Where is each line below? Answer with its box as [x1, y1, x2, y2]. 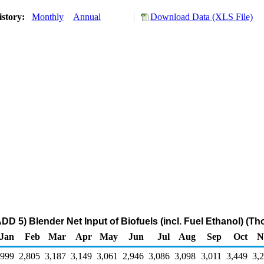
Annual [72, 12, 101, 22]
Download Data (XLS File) [150, 12, 253, 22]
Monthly [31, 12, 64, 22]
